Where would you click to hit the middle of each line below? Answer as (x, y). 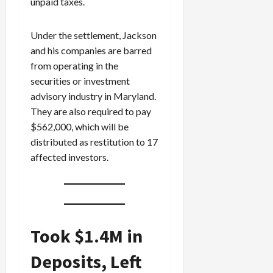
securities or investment (80, 80)
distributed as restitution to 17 (94, 141)
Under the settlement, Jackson (94, 35)
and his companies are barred (91, 50)
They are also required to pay (91, 111)
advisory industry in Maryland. (93, 96)
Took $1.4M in (87, 236)
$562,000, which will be (80, 126)
